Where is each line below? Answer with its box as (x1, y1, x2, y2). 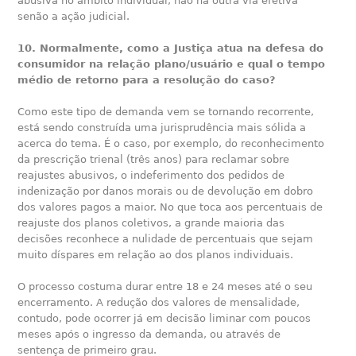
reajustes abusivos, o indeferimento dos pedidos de (17, 168, 285, 181)
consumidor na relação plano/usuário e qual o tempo (17, 57, 326, 70)
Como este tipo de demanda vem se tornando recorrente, (17, 105, 315, 118)
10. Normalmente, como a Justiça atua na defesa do (17, 41, 324, 54)
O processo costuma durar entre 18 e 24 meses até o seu (17, 280, 313, 292)
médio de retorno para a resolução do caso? (17, 73, 277, 86)
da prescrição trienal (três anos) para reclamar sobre (17, 153, 290, 165)
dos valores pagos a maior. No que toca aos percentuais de (17, 200, 323, 213)
